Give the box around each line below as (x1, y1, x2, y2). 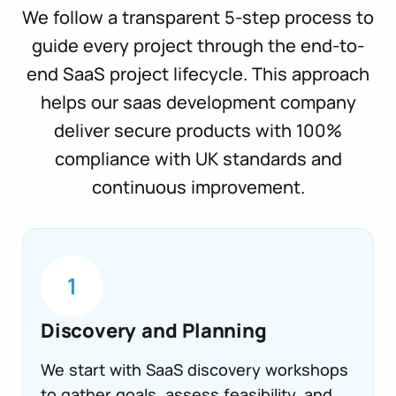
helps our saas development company (40, 89, 356, 114)
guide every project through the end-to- (32, 33, 364, 57)
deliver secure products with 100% (54, 118, 342, 142)
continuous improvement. (91, 174, 305, 199)
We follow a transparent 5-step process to (22, 4, 374, 29)
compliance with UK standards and (54, 146, 342, 171)
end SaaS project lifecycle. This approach (27, 61, 369, 86)
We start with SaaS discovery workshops (41, 358, 348, 380)
